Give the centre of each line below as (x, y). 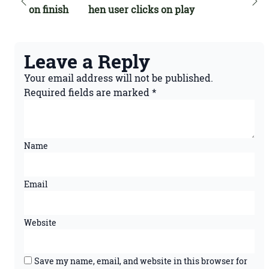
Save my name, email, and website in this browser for (141, 261)
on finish (49, 9)
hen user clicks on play (142, 9)
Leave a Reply (87, 61)
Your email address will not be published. (119, 78)
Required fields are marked (88, 92)
